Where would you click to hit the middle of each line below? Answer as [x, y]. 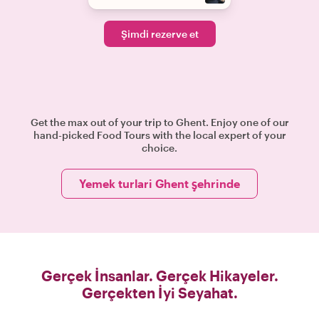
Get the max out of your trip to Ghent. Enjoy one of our [159, 122]
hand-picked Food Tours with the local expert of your [159, 135]
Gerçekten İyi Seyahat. [159, 293]
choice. [159, 148]
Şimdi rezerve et [159, 34]
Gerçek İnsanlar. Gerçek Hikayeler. [159, 276]
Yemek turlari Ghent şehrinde [159, 183]
